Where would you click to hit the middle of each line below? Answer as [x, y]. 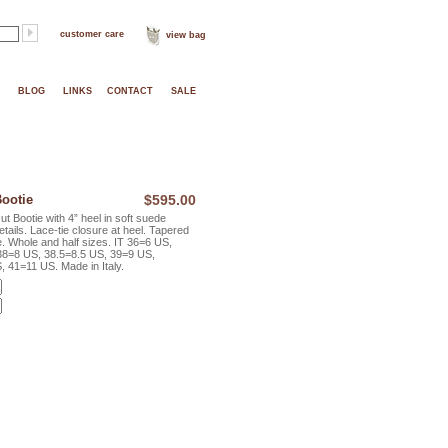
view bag [186, 35]
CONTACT [130, 91]
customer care [92, 34]
